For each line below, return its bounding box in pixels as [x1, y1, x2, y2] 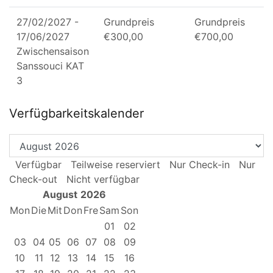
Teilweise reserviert [71, 158, 160, 171]
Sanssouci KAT [16, 60, 84, 73]
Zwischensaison [16, 45, 89, 58]
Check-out [9, 173, 57, 186]
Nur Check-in [169, 158, 230, 171]
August [42, 188, 77, 201]
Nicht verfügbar [66, 173, 140, 186]
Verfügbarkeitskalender [9, 106, 144, 121]
